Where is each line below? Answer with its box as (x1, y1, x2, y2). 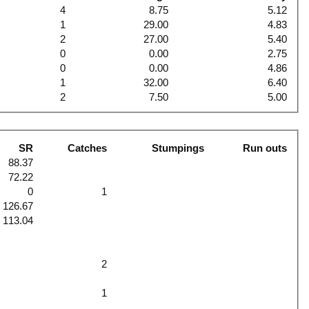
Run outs (243, 141, 288, 154)
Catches (68, 141, 108, 154)
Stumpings (152, 141, 205, 154)
